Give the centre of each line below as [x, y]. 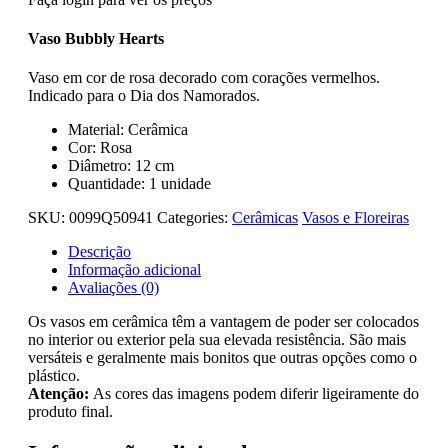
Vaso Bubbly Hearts [96, 39]
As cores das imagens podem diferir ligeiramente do [254, 394]
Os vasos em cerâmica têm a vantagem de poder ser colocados [223, 322]
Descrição [99, 252]
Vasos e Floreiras [355, 218]
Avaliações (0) [113, 288]
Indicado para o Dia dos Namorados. [144, 96]
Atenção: [58, 394]
